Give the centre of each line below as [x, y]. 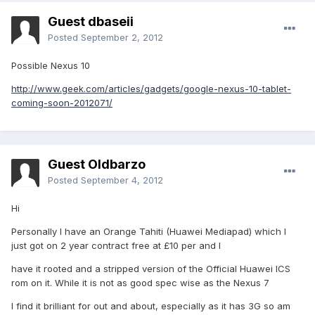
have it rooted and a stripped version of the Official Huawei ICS [151, 269]
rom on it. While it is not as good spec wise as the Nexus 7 [140, 283]
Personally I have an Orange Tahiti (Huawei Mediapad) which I [149, 232]
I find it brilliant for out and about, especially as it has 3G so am [151, 306]
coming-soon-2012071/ [62, 103]
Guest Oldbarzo [97, 165]
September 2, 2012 [122, 38]
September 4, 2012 [122, 180]
